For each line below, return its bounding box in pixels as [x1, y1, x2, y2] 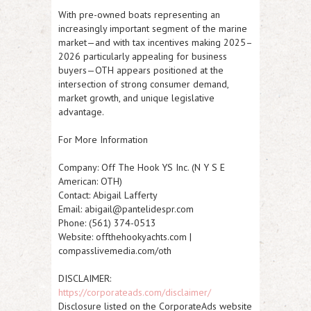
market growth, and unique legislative [58, 92, 215, 105]
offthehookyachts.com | [93, 230, 192, 244]
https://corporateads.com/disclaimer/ [58, 286, 211, 299]
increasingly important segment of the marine [58, 22, 247, 35]
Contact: [58, 189, 90, 202]
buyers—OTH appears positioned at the [58, 64, 224, 77]
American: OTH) [58, 175, 122, 188]
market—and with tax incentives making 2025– [58, 36, 253, 49]
